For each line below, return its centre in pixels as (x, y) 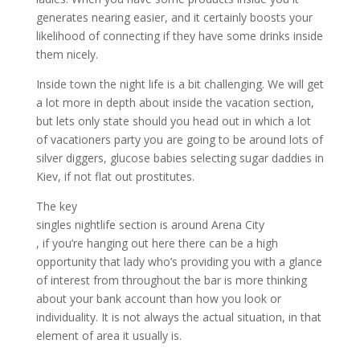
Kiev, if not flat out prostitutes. (115, 176)
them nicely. (67, 54)
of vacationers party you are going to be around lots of (179, 139)
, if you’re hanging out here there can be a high (157, 243)
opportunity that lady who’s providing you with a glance (179, 262)
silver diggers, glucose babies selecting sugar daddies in (180, 158)
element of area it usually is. (108, 335)
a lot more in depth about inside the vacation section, (175, 102)
